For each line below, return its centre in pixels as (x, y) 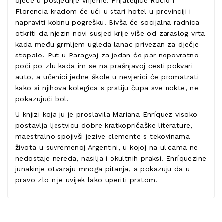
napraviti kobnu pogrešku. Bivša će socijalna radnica (108, 22)
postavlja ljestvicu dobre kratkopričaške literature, (104, 125)
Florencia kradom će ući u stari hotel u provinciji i (103, 11)
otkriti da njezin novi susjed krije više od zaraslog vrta (110, 33)
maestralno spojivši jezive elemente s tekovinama (103, 136)
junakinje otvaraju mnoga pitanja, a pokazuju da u (103, 169)
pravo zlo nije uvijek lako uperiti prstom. (86, 180)
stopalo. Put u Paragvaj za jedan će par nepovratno (107, 55)
